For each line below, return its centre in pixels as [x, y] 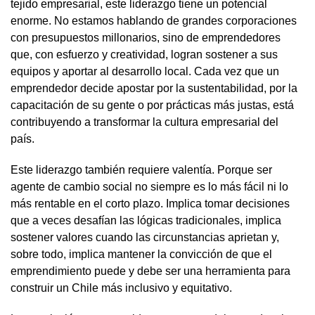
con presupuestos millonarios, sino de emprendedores [146, 37]
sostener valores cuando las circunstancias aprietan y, [145, 237]
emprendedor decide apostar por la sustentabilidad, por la [154, 88]
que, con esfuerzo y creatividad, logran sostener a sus [144, 54]
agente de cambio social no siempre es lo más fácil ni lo [149, 186]
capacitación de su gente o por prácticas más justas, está [152, 105]
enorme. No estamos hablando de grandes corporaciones [154, 20]
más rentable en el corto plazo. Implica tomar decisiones [150, 203]
